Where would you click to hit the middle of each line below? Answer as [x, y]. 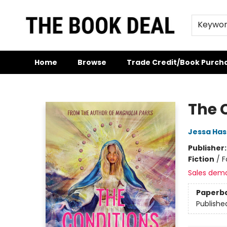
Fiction [201, 159]
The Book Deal [33, 84]
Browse [92, 62]
